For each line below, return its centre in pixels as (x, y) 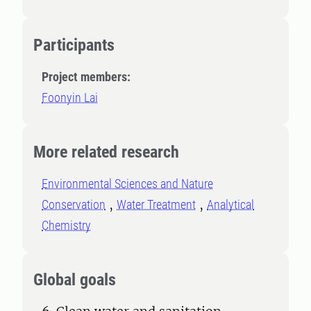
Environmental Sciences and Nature (127, 184)
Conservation (74, 204)
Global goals (75, 280)
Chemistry (66, 225)
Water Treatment (156, 204)
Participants (74, 45)
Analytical (230, 204)
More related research (106, 152)
